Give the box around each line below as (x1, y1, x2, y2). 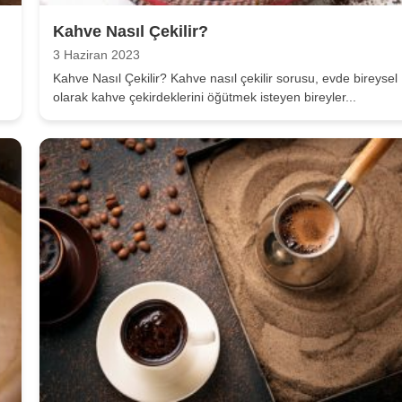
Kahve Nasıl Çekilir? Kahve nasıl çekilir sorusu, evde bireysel (53, 71, 398, 86)
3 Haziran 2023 (53, 48, 140, 63)
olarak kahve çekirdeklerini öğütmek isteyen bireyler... (53, 90, 356, 105)
